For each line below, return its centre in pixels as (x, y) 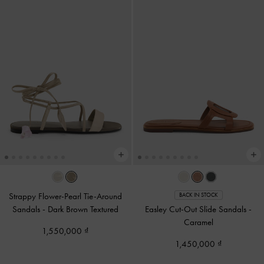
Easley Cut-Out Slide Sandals (197, 209)
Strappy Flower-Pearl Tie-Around (66, 196)
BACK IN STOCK (198, 195)
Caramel (198, 222)
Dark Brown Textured (83, 209)
